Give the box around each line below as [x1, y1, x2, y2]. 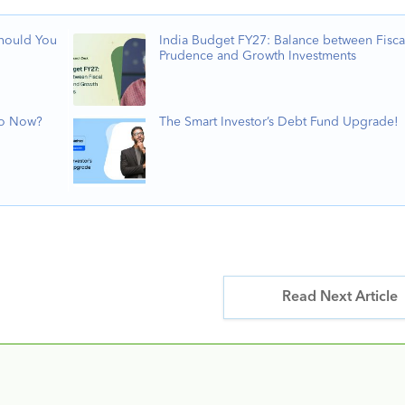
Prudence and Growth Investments [158, 50, 356, 62]
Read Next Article [281, 290, 398, 305]
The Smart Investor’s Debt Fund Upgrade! [158, 116, 399, 128]
